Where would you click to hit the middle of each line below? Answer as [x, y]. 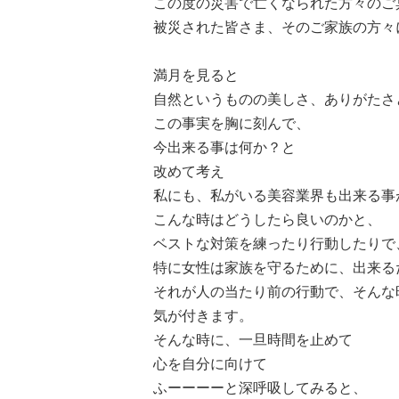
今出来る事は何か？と [224, 147]
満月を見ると [196, 75]
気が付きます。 [203, 316]
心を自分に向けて [210, 364]
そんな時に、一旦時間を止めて [253, 340]
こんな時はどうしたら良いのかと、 [267, 220]
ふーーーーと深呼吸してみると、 [260, 388]
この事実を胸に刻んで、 [232, 123]
